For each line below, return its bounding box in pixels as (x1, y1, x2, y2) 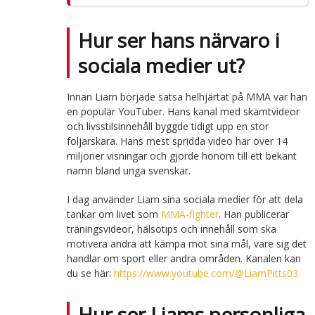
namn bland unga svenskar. (66, 163, 191, 177)
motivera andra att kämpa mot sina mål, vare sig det (66, 236, 307, 250)
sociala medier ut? (77, 51, 245, 79)
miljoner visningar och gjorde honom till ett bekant (66, 148, 297, 162)
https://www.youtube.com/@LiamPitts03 (113, 266, 298, 280)
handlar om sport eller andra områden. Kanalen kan (66, 251, 301, 265)
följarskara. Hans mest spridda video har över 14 (66, 134, 288, 148)
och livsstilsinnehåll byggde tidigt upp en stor (66, 119, 269, 133)
